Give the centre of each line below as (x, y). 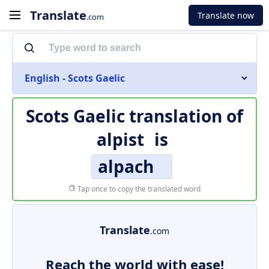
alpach (125, 166)
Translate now (226, 15)
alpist (120, 139)
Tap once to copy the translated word (138, 189)
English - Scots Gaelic (75, 78)
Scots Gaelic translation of (134, 116)
